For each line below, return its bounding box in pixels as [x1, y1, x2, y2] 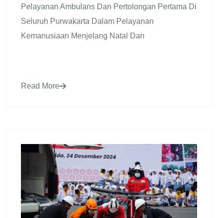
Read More [21, 81, 59, 90]
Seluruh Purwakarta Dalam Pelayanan [21, 17, 154, 25]
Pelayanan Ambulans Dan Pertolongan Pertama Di [21, 2, 197, 11]
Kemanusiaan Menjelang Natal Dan [21, 31, 145, 40]
